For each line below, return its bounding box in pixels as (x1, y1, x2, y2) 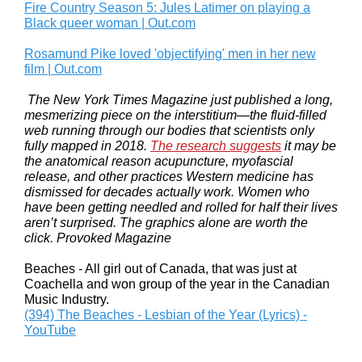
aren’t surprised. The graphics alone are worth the (24, 216, 308, 229)
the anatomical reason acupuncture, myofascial (24, 154, 293, 168)
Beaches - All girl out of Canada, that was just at (24, 262, 297, 276)
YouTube (24, 323, 76, 337)
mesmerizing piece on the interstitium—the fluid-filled (24, 108, 326, 122)
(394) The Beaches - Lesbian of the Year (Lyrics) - (24, 308, 307, 322)
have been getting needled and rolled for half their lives (24, 200, 338, 214)
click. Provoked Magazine (24, 231, 171, 245)
